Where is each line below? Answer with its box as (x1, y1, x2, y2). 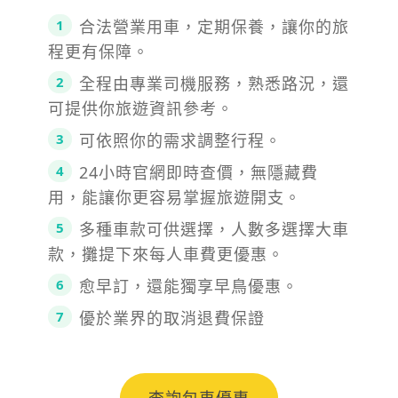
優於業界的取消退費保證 (79, 306, 265, 329)
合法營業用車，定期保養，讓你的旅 (79, 15, 349, 37)
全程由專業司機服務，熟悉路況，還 (79, 72, 349, 94)
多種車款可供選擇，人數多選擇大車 (79, 218, 349, 240)
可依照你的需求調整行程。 (79, 129, 282, 151)
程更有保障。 (48, 40, 149, 62)
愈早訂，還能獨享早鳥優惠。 (79, 275, 298, 297)
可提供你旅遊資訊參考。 (48, 97, 234, 119)
